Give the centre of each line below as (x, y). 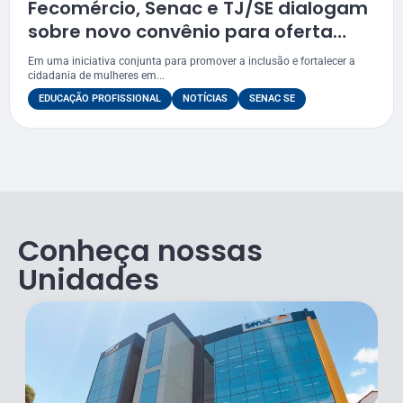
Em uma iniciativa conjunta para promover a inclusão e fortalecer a (192, 62)
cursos (58, 55)
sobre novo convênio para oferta (180, 32)
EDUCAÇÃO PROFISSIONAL (100, 99)
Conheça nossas (140, 251)
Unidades (89, 280)
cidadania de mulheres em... (96, 76)
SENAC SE (272, 99)
